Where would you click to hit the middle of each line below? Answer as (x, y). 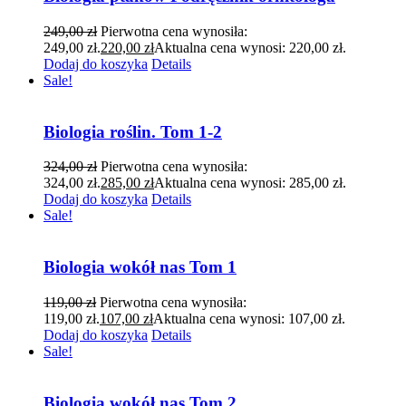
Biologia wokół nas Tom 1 (140, 267)
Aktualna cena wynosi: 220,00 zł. (250, 48)
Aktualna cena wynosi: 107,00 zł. (249, 318)
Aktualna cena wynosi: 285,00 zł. (250, 183)
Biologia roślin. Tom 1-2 (133, 131)
